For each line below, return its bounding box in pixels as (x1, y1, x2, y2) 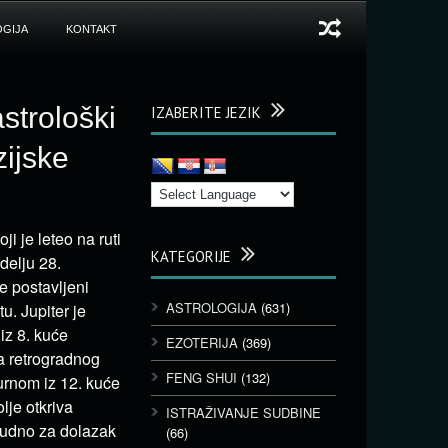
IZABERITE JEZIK (151, 103, 261, 122)
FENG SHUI (166, 368, 237, 387)
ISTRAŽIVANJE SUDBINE (166, 403, 321, 422)
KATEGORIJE (151, 247, 231, 266)
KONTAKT (65, 23, 117, 35)
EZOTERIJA (166, 333, 238, 352)
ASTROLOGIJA (166, 298, 257, 317)
